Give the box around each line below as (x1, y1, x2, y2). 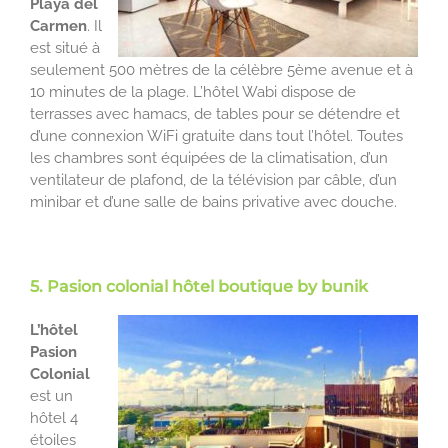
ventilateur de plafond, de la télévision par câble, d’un (30, 171, 397, 190)
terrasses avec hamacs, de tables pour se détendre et (30, 105, 400, 124)
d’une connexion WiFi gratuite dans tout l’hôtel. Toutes (30, 127, 403, 146)
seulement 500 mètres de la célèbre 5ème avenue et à (30, 61, 413, 80)
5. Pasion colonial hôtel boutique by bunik (30, 277, 368, 297)
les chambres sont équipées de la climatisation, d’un (30, 149, 388, 168)
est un (30, 387, 73, 406)
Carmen (30, 17, 87, 36)
